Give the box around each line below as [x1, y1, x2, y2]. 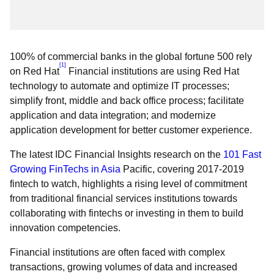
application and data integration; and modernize [10, 110, 216, 120]
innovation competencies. [10, 223, 120, 233]
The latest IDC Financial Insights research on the [10, 149, 223, 160]
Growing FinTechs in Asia [10, 164, 120, 174]
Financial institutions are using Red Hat [66, 66, 239, 76]
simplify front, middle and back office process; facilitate [10, 95, 244, 106]
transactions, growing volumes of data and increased [10, 262, 237, 272]
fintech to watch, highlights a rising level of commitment [10, 179, 247, 189]
